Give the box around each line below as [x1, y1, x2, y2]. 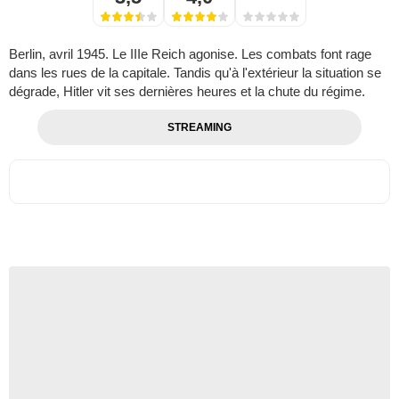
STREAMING [167, 121, 232, 134]
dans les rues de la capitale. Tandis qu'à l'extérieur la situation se [9, 65, 381, 81]
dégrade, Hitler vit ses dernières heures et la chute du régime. [9, 84, 365, 100]
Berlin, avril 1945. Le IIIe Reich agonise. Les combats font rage [9, 46, 371, 62]
